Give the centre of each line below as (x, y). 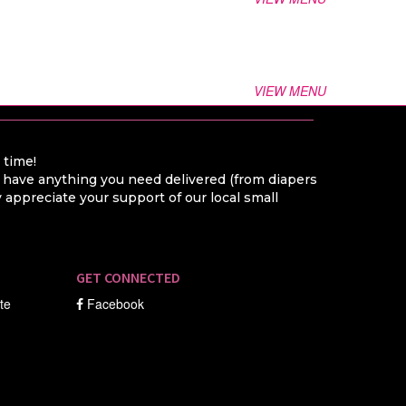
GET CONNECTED (128, 277)
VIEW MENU (291, 91)
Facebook (115, 304)
